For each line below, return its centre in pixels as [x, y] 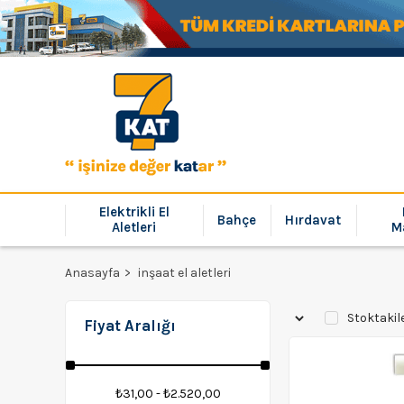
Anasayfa [92, 273]
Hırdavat [313, 220]
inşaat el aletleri [184, 273]
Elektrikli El [134, 212]
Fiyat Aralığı [130, 326]
